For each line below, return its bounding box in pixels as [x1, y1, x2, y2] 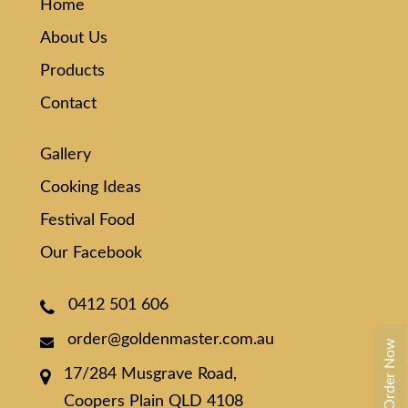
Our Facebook [40, 245, 142, 262]
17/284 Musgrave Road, [64, 366, 237, 383]
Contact [40, 96, 97, 113]
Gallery [40, 147, 91, 164]
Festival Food [40, 212, 135, 229]
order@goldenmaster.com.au [67, 331, 274, 349]
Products [40, 63, 105, 80]
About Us [40, 30, 107, 47]
